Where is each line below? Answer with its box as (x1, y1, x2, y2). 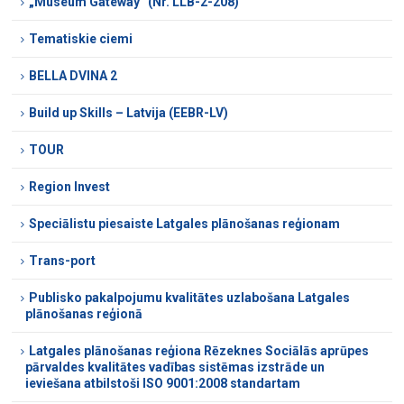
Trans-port (29, 252, 96, 268)
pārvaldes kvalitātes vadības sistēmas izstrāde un (25, 359, 326, 374)
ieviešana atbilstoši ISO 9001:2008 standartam (25, 375, 301, 390)
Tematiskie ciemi (29, 31, 133, 46)
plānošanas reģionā (25, 306, 143, 321)
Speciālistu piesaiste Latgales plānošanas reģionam (29, 216, 341, 231)
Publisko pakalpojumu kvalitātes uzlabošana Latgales (29, 289, 351, 305)
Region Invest (29, 179, 111, 194)
